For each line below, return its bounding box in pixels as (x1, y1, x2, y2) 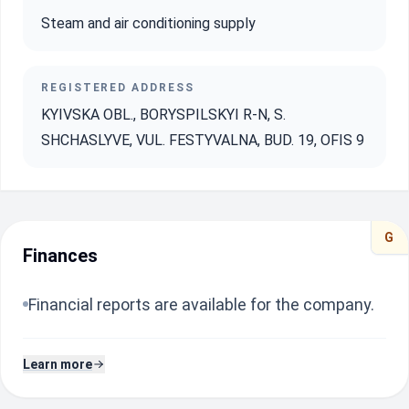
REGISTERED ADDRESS (41, 81, 194, 94)
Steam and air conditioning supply (41, 15, 256, 32)
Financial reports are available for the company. (28, 295, 374, 314)
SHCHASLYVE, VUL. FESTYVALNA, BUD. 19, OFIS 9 (41, 131, 364, 149)
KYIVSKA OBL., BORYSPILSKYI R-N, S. (41, 106, 286, 123)
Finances (23, 245, 98, 267)
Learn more (23, 357, 92, 372)
